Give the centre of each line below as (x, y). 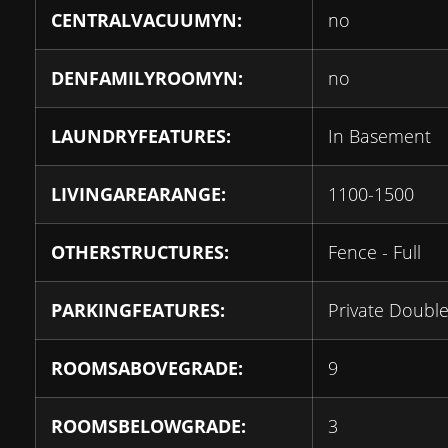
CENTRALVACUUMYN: (146, 20)
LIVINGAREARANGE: (138, 194)
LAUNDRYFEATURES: (141, 136)
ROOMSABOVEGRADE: (147, 368)
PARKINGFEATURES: (138, 310)
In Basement (379, 136)
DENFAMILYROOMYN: (147, 78)
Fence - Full (374, 252)
